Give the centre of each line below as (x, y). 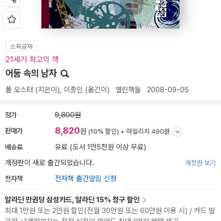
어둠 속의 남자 (32, 73)
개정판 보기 (201, 163)
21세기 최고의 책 (32, 59)
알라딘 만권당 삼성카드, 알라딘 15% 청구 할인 (72, 200)
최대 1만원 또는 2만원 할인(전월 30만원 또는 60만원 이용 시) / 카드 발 (110, 211)
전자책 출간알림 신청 (86, 179)
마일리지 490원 (148, 131)
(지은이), (48, 90)
